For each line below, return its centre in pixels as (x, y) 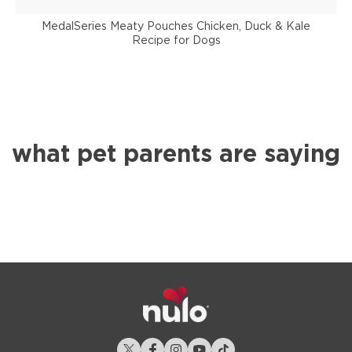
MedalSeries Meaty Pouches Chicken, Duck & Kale (176, 26)
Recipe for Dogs (176, 40)
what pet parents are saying (176, 154)
